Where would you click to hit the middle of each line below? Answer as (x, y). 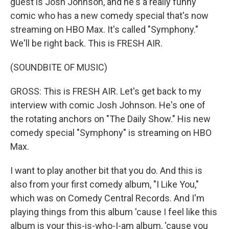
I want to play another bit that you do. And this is (106, 170)
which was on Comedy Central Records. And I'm (107, 198)
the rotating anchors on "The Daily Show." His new (110, 119)
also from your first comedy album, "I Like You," (105, 184)
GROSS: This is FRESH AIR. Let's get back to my (106, 91)
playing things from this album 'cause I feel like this (114, 212)
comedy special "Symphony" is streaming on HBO (111, 133)
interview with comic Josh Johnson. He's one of (108, 105)
